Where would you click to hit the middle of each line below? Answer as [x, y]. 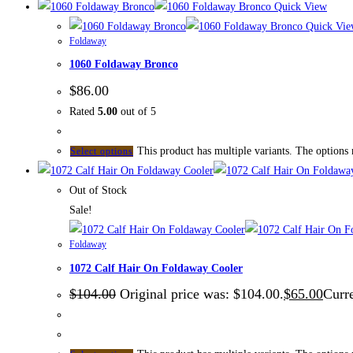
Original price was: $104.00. [202, 294]
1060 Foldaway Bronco [124, 65]
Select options [102, 152]
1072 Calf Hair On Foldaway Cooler [156, 268]
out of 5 [137, 112]
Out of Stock [98, 191]
